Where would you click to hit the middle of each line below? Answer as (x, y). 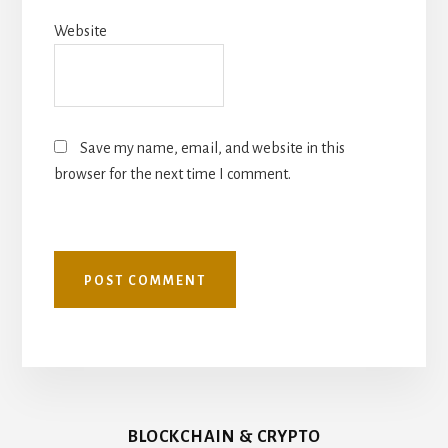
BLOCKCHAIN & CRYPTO (224, 436)
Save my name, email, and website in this (212, 147)
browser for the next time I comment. (172, 173)
